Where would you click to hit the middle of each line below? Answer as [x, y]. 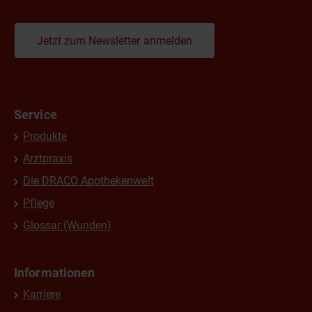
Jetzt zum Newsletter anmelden [115, 41]
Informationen [55, 273]
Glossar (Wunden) [68, 225]
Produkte [45, 136]
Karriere [42, 294]
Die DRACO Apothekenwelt [88, 181]
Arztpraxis [48, 158]
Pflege [39, 203]
